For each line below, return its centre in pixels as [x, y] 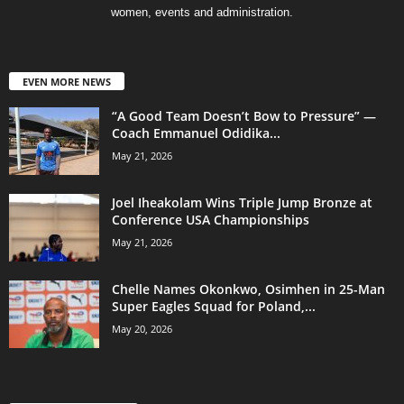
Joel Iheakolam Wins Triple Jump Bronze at [242, 203]
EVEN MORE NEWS [67, 82]
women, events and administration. [202, 13]
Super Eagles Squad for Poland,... [214, 307]
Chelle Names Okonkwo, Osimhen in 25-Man [248, 289]
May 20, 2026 [142, 329]
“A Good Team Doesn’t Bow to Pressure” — [244, 116]
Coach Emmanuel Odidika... [196, 133]
